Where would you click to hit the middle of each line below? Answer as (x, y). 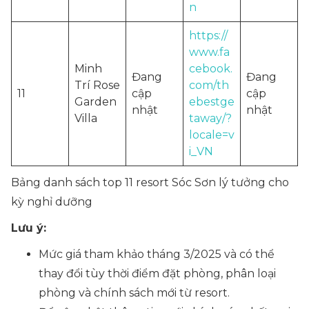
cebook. (211, 69)
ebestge (212, 102)
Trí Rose (97, 85)
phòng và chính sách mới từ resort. (134, 293)
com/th (209, 85)
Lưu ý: (29, 228)
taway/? (210, 118)
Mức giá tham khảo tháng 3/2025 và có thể (157, 254)
